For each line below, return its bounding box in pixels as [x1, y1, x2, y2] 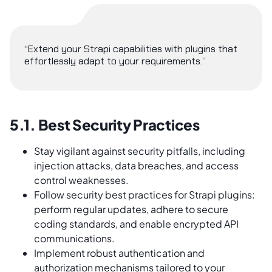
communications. [34, 232, 115, 245]
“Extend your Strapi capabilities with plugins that [24, 42, 237, 56]
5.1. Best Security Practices [10, 115, 200, 134]
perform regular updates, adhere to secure [34, 203, 228, 216]
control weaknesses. [34, 174, 129, 187]
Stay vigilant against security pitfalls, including [34, 144, 245, 158]
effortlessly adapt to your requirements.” [24, 55, 206, 68]
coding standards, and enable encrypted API [34, 217, 239, 231]
